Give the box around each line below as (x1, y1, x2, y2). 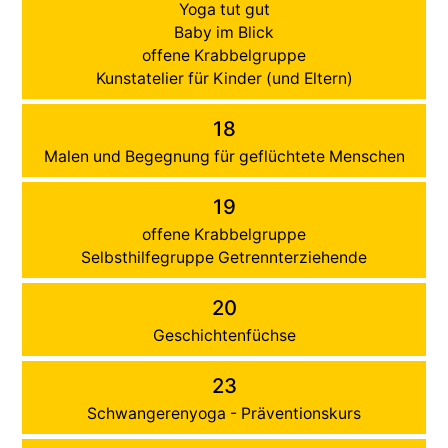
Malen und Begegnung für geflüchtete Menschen (43, 146, 405, 166)
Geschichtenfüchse (152, 325, 296, 345)
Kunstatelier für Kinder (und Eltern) (95, 68, 353, 88)
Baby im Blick (174, 22, 274, 42)
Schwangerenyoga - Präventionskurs (87, 403, 361, 423)
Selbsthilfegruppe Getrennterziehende (81, 247, 367, 267)
